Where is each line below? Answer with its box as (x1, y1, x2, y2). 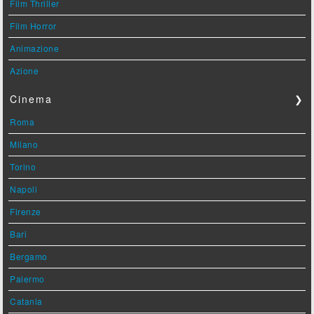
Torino (10, 161, 36, 173)
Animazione (10, 42, 60, 55)
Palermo (10, 273, 45, 285)
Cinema (10, 92, 53, 107)
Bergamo (10, 250, 48, 263)
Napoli (10, 183, 38, 196)
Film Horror (10, 20, 57, 32)
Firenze (10, 205, 41, 218)
